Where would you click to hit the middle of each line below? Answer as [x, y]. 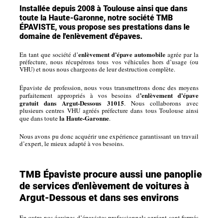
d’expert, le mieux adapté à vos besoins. [72, 144]
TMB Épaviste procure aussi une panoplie [111, 174]
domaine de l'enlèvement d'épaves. [81, 36]
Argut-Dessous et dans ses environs [99, 198]
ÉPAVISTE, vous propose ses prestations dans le [105, 27]
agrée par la [182, 54]
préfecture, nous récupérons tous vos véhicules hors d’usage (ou [109, 62]
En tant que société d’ [49, 54]
